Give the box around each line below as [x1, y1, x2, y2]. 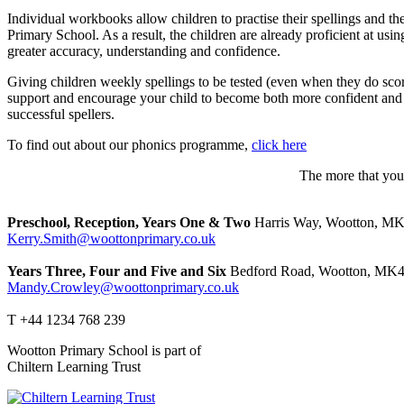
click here [252, 137, 307, 153]
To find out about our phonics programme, [7, 137, 252, 153]
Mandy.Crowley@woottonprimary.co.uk [7, 280, 239, 296]
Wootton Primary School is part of [7, 343, 201, 359]
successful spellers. [7, 106, 115, 123]
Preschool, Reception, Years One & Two [7, 215, 251, 231]
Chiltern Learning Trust [7, 359, 141, 375]
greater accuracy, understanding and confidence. [7, 43, 280, 60]
